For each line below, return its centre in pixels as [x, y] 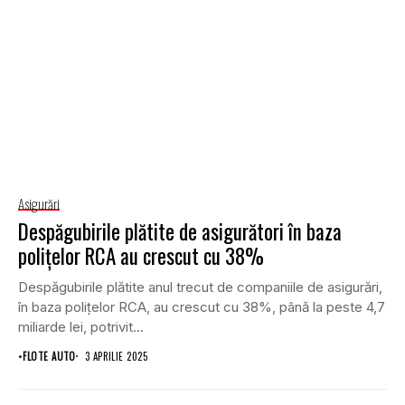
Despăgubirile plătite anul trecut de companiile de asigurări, [200, 287]
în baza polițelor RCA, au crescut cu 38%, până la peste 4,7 [202, 306]
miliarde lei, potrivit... [81, 326]
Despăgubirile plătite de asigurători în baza [180, 231]
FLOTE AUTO [49, 356]
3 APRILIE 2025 [116, 356]
